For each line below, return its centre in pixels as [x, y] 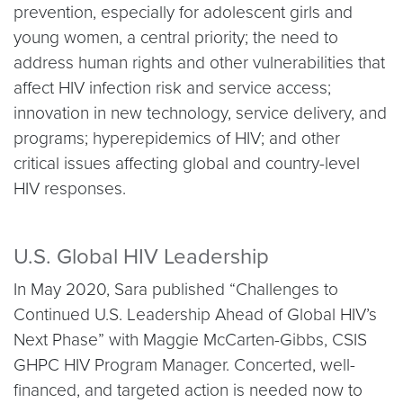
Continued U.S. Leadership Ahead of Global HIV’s [195, 314]
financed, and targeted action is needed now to [188, 390]
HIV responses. [70, 188]
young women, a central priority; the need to [176, 37]
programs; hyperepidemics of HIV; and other [177, 138]
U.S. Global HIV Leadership [141, 257]
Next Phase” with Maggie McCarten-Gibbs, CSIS [190, 340]
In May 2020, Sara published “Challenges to [176, 289]
